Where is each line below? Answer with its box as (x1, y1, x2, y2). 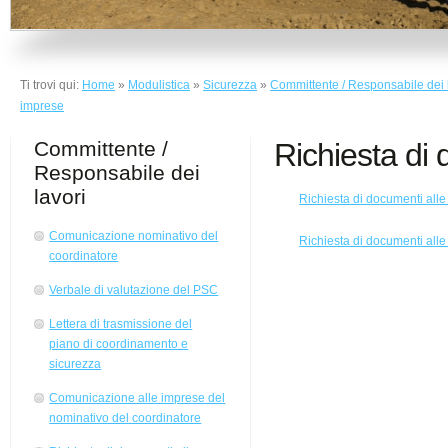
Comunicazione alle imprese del (49, 391, 226, 406)
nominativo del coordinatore (49, 411, 202, 426)
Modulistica (128, 78, 190, 92)
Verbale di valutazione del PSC (49, 283, 219, 298)
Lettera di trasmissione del (49, 317, 193, 332)
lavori (34, 185, 87, 208)
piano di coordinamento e (49, 337, 189, 352)
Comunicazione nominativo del (49, 229, 219, 244)
